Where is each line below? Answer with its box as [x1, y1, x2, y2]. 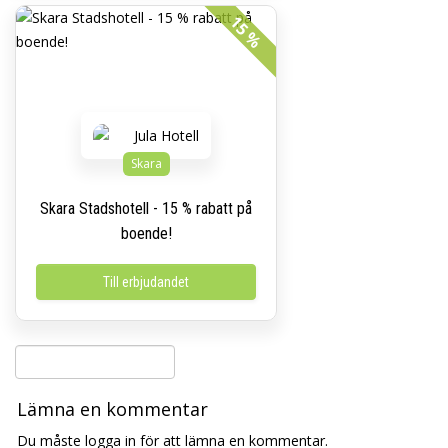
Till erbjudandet [103, 274, 189, 290]
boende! [120, 224, 172, 243]
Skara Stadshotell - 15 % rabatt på [40, 199, 252, 218]
